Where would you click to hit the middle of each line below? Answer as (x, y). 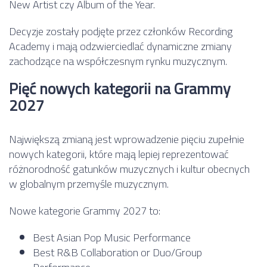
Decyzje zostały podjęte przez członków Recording (121, 31)
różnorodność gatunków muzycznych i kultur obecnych (129, 169)
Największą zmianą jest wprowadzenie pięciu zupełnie (127, 139)
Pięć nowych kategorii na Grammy (120, 88)
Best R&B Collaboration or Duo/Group (117, 252)
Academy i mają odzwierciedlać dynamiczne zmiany (120, 46)
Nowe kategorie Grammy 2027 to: (85, 210)
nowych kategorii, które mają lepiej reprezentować (119, 154)
